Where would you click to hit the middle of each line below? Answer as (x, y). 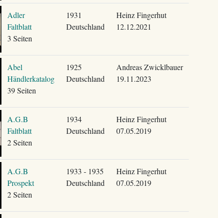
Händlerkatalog (31, 79)
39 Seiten (21, 90)
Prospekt (20, 183)
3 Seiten (19, 38)
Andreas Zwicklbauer (149, 67)
